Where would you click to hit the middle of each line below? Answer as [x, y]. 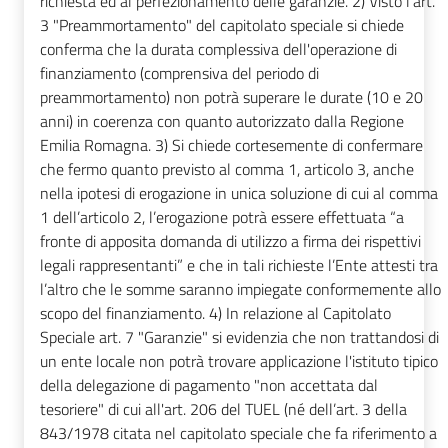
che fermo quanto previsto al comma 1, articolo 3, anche [227, 169]
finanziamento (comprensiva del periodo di [179, 73]
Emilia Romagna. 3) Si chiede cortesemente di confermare [231, 145]
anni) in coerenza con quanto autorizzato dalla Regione [222, 121]
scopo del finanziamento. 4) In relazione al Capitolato [215, 313]
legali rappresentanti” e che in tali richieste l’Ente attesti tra [239, 265]
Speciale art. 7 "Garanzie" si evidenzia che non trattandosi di [239, 337]
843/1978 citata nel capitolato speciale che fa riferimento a [238, 433]
